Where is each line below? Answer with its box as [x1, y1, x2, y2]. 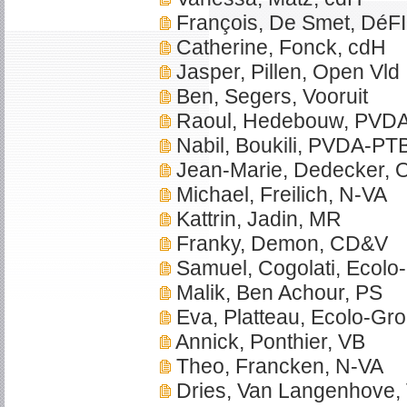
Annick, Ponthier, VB [171, 330, 365, 353]
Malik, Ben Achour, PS [171, 281, 382, 304]
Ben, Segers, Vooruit [171, 84, 368, 108]
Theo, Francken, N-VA [171, 354, 383, 378]
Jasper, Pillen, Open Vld [171, 60, 400, 84]
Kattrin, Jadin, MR [171, 207, 342, 231]
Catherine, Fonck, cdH [171, 35, 386, 59]
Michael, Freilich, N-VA [171, 183, 387, 206]
